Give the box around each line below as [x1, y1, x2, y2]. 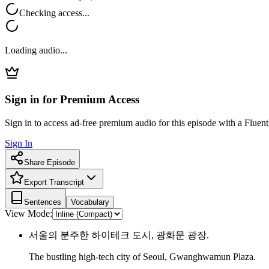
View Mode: [5, 208, 52, 219]
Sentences [24, 198, 61, 207]
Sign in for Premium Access [5, 93, 139, 106]
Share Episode [24, 158, 75, 168]
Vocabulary [71, 198, 109, 207]
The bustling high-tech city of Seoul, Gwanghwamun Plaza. [29, 252, 256, 262]
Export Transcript [24, 178, 84, 187]
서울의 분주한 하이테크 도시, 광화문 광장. [29, 230, 209, 241]
